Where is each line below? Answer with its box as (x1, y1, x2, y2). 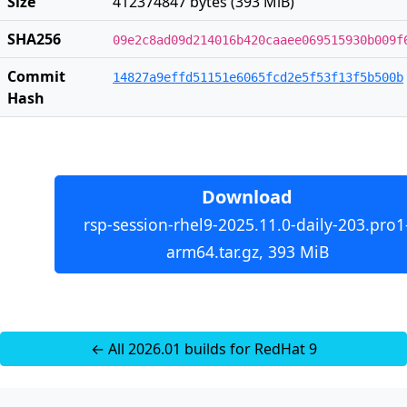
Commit (7, 66, 65, 86)
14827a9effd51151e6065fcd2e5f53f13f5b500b (113, 70, 403, 84)
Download (202, 184, 293, 209)
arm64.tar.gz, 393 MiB (165, 241, 329, 263)
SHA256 (7, 29, 61, 49)
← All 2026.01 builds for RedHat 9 (90, 339, 317, 359)
